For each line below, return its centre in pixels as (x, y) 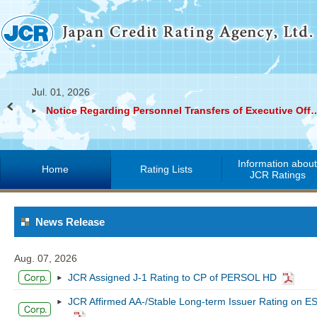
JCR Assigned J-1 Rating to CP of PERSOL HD (172, 277)
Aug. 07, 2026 (46, 258)
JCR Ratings (278, 175)
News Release (70, 222)
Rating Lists (167, 169)
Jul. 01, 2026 (61, 92)
